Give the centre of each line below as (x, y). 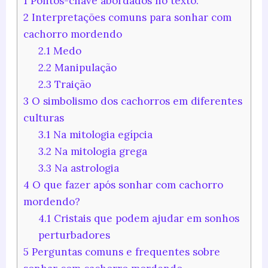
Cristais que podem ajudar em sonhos (145, 218)
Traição (71, 84)
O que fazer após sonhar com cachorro (126, 185)
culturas (43, 118)
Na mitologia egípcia (102, 134)
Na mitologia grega (100, 151)
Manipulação (84, 67)
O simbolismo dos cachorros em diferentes (135, 101)
